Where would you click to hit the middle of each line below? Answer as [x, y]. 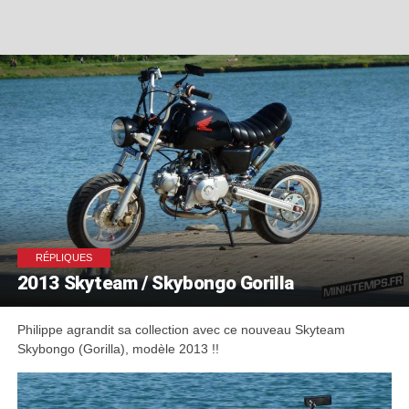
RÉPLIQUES [63, 258]
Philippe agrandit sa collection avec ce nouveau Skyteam [181, 330]
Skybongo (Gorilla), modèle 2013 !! [118, 349]
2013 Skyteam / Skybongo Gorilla [155, 283]
